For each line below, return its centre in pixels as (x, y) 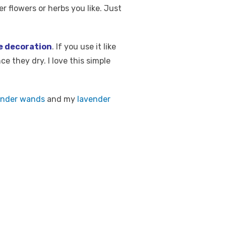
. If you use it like (84, 47)
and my (62, 99)
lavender (94, 99)
